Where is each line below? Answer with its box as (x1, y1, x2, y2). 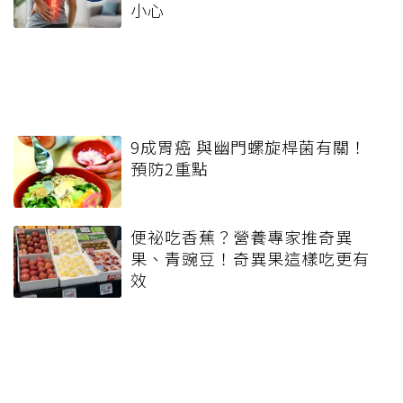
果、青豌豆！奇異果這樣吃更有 (130, 246, 370, 271)
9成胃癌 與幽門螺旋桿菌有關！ (130, 135, 367, 159)
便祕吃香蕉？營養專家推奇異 (130, 225, 353, 249)
